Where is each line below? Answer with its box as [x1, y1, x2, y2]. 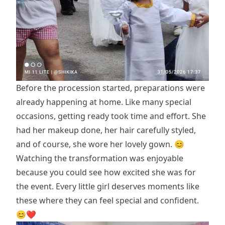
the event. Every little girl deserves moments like [16, 180, 199, 192]
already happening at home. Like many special [16, 96, 191, 107]
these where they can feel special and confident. [16, 194, 199, 206]
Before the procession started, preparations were [16, 82, 205, 93]
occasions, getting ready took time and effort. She [16, 110, 206, 122]
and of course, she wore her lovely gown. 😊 [16, 138, 184, 150]
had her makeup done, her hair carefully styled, [16, 124, 196, 136]
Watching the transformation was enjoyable [16, 152, 183, 164]
